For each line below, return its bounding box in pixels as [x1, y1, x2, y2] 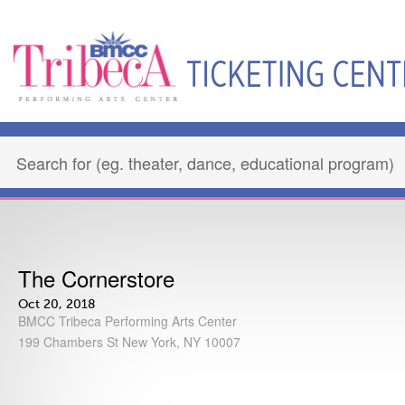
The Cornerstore [18, 262, 174, 294]
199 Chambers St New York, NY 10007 [18, 333, 240, 351]
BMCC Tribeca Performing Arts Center [18, 312, 237, 330]
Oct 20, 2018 [18, 297, 96, 311]
